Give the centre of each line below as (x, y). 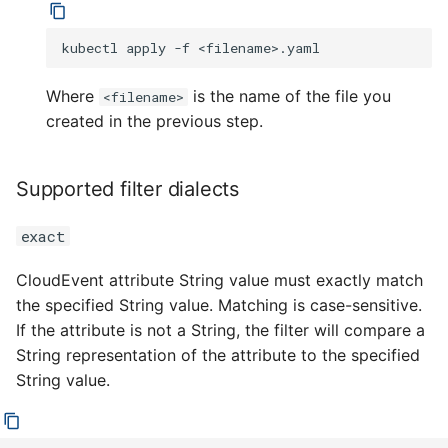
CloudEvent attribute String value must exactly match (219, 280)
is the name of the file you (289, 96)
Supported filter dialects (127, 189)
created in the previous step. (154, 121)
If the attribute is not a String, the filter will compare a (220, 330)
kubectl (90, 47)
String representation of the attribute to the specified (218, 355)
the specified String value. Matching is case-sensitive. (219, 305)
